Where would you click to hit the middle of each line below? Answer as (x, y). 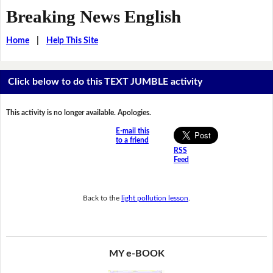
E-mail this (132, 131)
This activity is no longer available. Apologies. (78, 113)
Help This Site (72, 41)
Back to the (102, 198)
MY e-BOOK (136, 254)
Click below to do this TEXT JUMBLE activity (105, 82)
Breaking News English (93, 16)
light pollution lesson (155, 198)
